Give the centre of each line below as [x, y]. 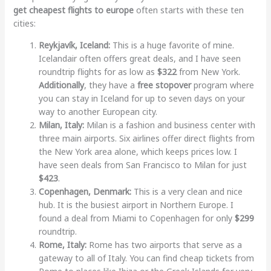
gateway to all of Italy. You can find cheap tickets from [146, 258]
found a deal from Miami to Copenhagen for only [136, 218]
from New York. [208, 72]
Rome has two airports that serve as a [164, 245]
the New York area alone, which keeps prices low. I [138, 152]
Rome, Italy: [62, 245]
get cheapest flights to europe [73, 10]
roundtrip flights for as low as [98, 72]
